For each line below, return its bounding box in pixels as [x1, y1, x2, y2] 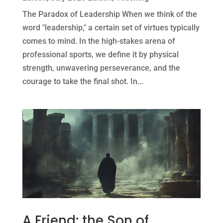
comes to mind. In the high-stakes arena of [22, 36, 175, 46]
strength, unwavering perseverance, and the [22, 63, 180, 73]
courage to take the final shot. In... [22, 77, 143, 87]
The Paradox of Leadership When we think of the [22, 9, 197, 19]
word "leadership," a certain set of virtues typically [22, 23, 200, 33]
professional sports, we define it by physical [22, 50, 179, 60]
